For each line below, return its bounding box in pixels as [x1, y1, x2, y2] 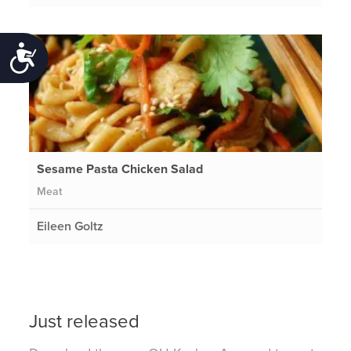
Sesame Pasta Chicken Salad [37, 161, 204, 177]
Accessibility [38, 45, 130, 67]
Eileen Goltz [37, 218, 104, 234]
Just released [29, 310, 140, 334]
